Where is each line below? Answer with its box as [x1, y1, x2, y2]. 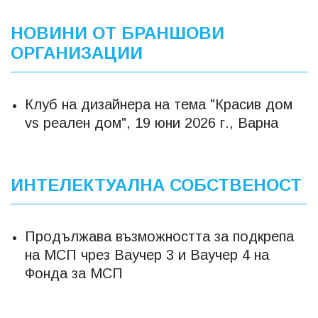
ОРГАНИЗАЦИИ [11, 43, 143, 62]
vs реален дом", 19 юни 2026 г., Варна [25, 114, 278, 131]
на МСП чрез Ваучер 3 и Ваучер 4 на [25, 246, 269, 263]
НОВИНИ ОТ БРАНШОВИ [11, 23, 224, 43]
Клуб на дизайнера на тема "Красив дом [25, 96, 292, 112]
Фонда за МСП [25, 265, 123, 281]
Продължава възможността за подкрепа [25, 228, 294, 244]
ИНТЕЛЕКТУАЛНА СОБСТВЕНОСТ [11, 175, 302, 194]
